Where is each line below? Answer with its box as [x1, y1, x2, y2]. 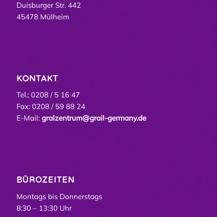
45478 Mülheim [16, 12, 69, 21]
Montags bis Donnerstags [16, 191, 102, 201]
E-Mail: [16, 113, 42, 123]
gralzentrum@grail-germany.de [41, 113, 146, 123]
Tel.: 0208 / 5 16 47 [16, 90, 80, 100]
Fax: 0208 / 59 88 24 [16, 102, 85, 111]
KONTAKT [16, 74, 58, 84]
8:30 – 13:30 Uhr [16, 203, 72, 213]
